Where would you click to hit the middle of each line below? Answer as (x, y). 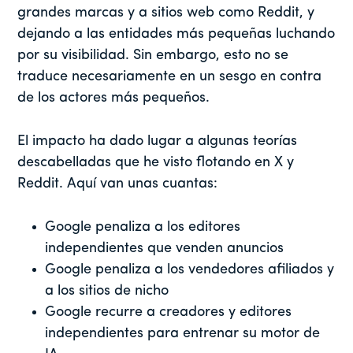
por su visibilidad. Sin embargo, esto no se (153, 56)
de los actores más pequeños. (116, 98)
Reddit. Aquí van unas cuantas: (118, 184)
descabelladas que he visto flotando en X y (156, 163)
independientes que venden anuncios (165, 249)
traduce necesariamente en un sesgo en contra (170, 77)
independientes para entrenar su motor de (183, 334)
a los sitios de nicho (107, 292)
